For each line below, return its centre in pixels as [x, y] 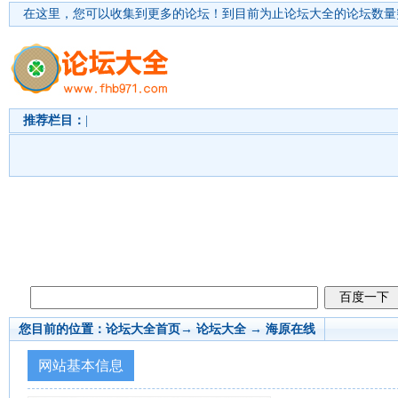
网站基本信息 [81, 366]
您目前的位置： [62, 329]
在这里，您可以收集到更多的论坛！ [123, 14]
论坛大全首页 [143, 329]
